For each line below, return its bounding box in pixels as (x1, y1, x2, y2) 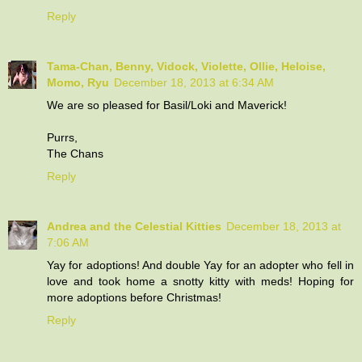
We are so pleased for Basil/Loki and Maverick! (47, 98, 287, 112)
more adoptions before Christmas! (47, 290, 221, 304)
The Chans (47, 146, 103, 160)
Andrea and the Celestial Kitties (47, 219, 221, 233)
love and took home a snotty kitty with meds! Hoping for (47, 274, 354, 288)
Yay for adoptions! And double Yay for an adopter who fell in (47, 258, 354, 271)
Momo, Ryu (47, 75, 109, 89)
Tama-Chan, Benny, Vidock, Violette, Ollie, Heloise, (47, 59, 326, 73)
